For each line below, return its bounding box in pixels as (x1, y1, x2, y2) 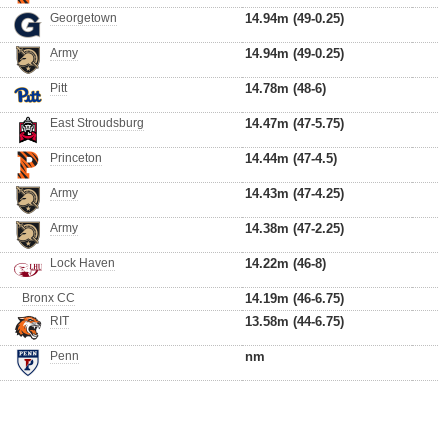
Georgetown (50, 11, 117, 25)
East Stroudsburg (50, 116, 144, 130)
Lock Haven (50, 256, 115, 270)
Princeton (50, 151, 102, 165)
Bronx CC (22, 291, 75, 305)
